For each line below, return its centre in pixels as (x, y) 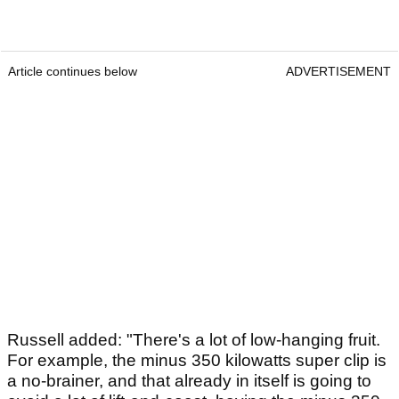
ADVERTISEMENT (338, 72)
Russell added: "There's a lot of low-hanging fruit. (194, 340)
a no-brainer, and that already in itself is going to (189, 381)
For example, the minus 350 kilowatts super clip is (197, 361)
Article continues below (73, 72)
